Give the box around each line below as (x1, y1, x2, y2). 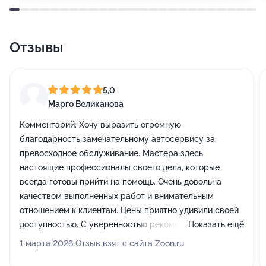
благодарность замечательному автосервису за (20, 134, 215, 144)
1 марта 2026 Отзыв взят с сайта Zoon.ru (20, 239, 184, 248)
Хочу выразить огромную (77, 120, 181, 129)
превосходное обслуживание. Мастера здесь (20, 148, 203, 158)
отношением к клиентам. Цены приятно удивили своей (20, 205, 239, 215)
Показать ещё (188, 220, 244, 229)
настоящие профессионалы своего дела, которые (20, 163, 220, 172)
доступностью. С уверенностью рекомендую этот (20, 220, 220, 229)
